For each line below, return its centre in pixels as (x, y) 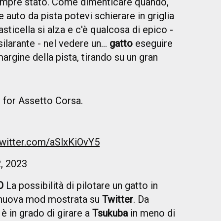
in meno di (151, 213)
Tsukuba (110, 213)
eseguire (153, 44)
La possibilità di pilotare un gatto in (81, 186)
